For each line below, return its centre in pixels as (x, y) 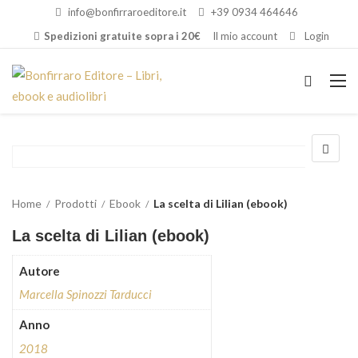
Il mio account (245, 36)
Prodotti (76, 203)
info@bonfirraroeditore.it (127, 12)
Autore (39, 270)
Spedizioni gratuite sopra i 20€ (122, 36)
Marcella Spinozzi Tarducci (85, 294)
